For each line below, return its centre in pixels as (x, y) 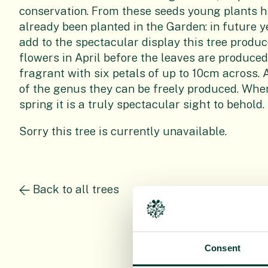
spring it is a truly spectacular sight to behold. (142, 104)
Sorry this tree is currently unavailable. (123, 131)
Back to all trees (76, 189)
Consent (223, 248)
